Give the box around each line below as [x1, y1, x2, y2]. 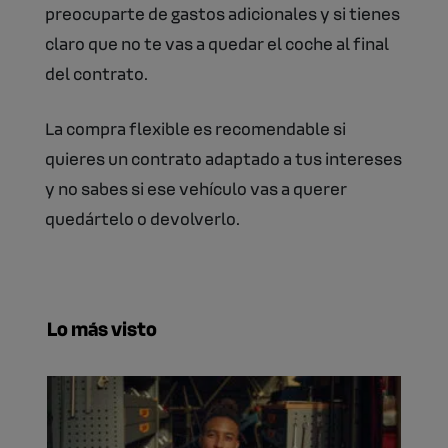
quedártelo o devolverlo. [45, 206, 240, 229]
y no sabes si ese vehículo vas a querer [45, 176, 347, 199]
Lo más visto [47, 314, 157, 341]
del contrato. [45, 61, 148, 84]
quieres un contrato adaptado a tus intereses [45, 146, 402, 169]
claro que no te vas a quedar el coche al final [45, 31, 389, 54]
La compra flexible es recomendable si [45, 116, 346, 139]
